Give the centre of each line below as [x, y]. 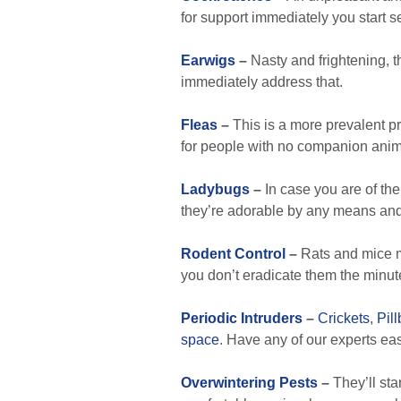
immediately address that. [262, 82]
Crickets [344, 318]
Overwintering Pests [249, 383]
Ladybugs [215, 189]
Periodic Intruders [242, 318]
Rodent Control [233, 254]
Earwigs [208, 60]
